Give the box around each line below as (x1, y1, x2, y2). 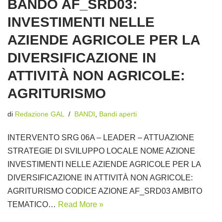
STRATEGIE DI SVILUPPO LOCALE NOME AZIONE (7, 146, 197, 155)
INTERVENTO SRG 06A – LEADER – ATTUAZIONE (7, 133, 194, 142)
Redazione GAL (15, 110, 64, 118)
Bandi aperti (99, 110, 137, 118)
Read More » (58, 200, 104, 209)
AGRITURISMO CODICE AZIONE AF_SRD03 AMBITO (7, 186, 202, 195)
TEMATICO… (7, 200, 58, 209)
